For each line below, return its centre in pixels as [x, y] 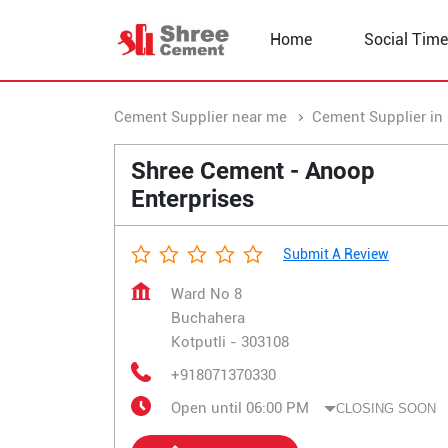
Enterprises [192, 199]
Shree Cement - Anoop [253, 171]
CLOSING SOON [386, 408]
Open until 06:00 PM [240, 408]
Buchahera [208, 318]
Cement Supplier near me [200, 117]
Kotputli [198, 342]
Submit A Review [336, 254]
